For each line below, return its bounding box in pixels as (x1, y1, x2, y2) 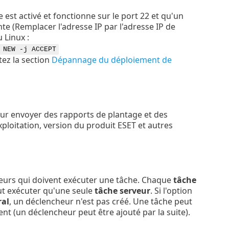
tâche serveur (94, 185, 150, 197)
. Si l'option (150, 185, 192, 197)
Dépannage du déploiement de (51, 54, 172, 65)
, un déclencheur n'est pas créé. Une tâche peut (9, 196, 192, 208)
